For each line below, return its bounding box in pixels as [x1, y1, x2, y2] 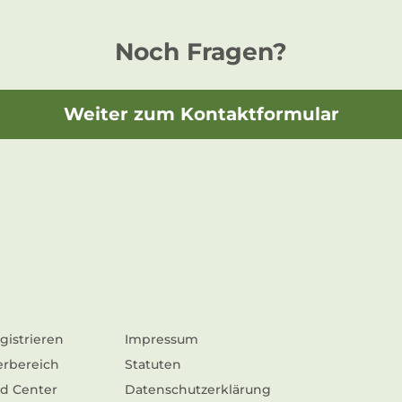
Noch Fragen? [115, 36, 287, 66]
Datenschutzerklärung [124, 380, 271, 398]
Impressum [124, 330, 198, 347]
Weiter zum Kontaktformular [63, 102, 339, 125]
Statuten [124, 355, 181, 372]
